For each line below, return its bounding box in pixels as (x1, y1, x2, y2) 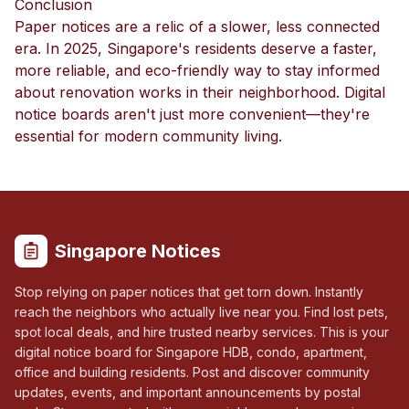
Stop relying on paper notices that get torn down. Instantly (15, 284, 363, 299)
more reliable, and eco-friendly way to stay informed (15, 61, 380, 79)
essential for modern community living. (15, 127, 282, 145)
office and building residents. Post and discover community (15, 364, 370, 380)
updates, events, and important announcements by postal (15, 384, 361, 400)
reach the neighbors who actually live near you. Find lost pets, (15, 304, 388, 320)
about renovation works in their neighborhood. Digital (15, 83, 385, 101)
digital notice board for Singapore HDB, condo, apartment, (15, 344, 367, 360)
